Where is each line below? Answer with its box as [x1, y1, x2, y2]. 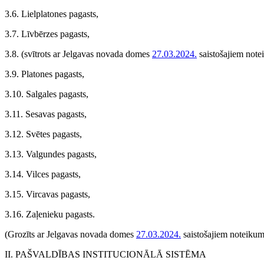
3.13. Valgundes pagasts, [5, 149, 97, 159]
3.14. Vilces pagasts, [5, 169, 81, 179]
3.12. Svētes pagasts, [5, 129, 82, 139]
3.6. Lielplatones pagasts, [5, 9, 98, 19]
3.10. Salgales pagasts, [5, 89, 88, 99]
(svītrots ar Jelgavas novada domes [21, 49, 152, 59]
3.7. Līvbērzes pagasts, [5, 29, 90, 39]
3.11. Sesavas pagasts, [5, 109, 87, 119]
